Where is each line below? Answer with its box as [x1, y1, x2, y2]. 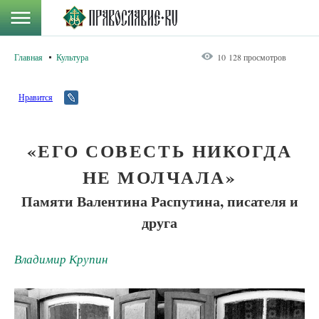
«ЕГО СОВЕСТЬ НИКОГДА [26, 137, 293, 164]
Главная [14, 51, 43, 63]
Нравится [19, 91, 53, 103]
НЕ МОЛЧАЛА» [82, 164, 237, 190]
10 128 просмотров [217, 51, 286, 63]
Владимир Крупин [14, 251, 108, 267]
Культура [56, 51, 88, 63]
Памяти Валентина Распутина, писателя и [21, 190, 298, 211]
